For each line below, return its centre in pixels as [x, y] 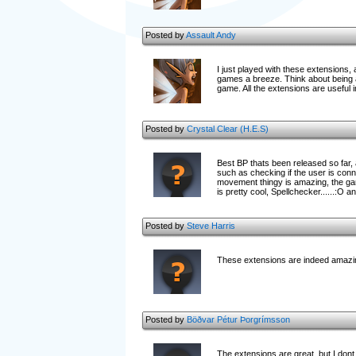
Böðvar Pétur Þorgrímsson [238, 319]
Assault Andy [211, 35]
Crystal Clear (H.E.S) [227, 129]
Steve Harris [211, 226]
